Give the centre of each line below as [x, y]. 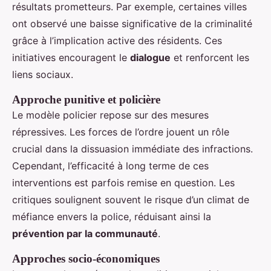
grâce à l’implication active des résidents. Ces [117, 40]
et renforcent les [210, 57]
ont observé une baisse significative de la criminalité [132, 23]
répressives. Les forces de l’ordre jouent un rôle [121, 132]
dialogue [150, 57]
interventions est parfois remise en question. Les [123, 182]
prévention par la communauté [85, 233]
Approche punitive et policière [86, 99]
